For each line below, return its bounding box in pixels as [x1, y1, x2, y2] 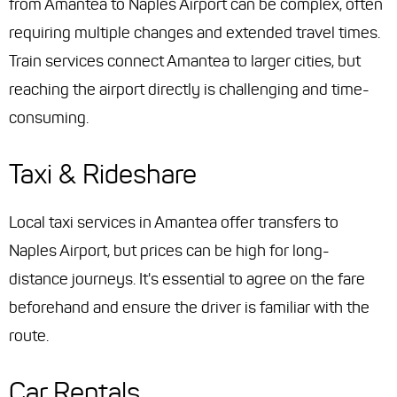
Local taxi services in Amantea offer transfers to [9, 213, 339, 233]
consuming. [9, 108, 89, 128]
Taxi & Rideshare [9, 158, 197, 191]
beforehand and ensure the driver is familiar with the [9, 298, 370, 318]
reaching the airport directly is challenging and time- [9, 80, 370, 100]
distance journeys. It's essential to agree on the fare [9, 269, 365, 290]
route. [9, 326, 49, 346]
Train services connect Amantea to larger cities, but [9, 51, 361, 72]
